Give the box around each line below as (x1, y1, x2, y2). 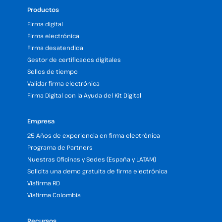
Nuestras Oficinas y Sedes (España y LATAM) (27, 155, 156, 163)
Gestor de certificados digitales (27, 55, 121, 63)
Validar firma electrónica (27, 79, 100, 87)
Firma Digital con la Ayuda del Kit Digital (27, 91, 141, 99)
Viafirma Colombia (27, 191, 81, 199)
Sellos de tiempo (27, 67, 78, 75)
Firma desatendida (27, 44, 83, 52)
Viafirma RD (27, 179, 60, 187)
